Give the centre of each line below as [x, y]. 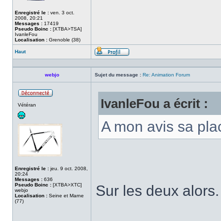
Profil [135, 59]
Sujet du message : [118, 75]
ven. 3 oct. [62, 13]
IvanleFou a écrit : [154, 104]
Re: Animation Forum [166, 75]
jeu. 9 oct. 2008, [68, 168]
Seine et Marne [66, 196]
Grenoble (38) [64, 40]
